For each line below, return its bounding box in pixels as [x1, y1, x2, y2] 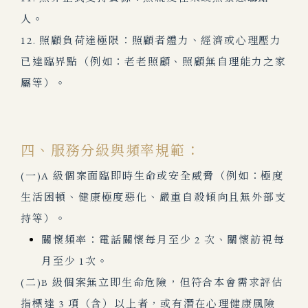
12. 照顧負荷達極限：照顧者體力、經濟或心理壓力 [21, 34, 282, 47]
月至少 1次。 [41, 254, 109, 267]
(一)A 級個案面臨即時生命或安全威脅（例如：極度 [21, 169, 284, 182]
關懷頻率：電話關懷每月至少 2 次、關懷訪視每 [41, 233, 285, 246]
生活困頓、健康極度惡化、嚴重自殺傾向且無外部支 [21, 190, 287, 203]
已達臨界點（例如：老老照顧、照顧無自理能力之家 [21, 55, 287, 68]
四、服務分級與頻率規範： [21, 142, 201, 159]
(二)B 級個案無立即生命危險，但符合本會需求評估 [21, 276, 283, 289]
